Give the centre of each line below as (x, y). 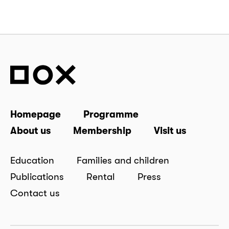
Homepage (36, 114)
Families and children (123, 160)
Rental (101, 176)
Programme (111, 114)
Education (32, 160)
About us (30, 130)
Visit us (170, 130)
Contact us (35, 192)
